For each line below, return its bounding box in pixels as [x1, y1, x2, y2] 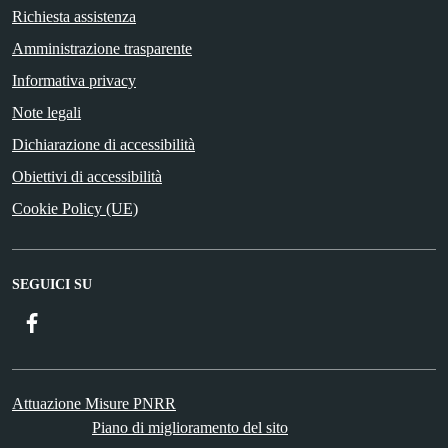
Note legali [12, 103, 81, 121]
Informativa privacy [12, 71, 136, 89]
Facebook [43, 312, 105, 330]
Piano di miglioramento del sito [92, 418, 288, 436]
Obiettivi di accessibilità [12, 167, 162, 185]
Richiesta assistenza [12, 7, 136, 25]
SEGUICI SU [12, 276, 92, 292]
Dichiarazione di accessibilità [12, 135, 195, 153]
